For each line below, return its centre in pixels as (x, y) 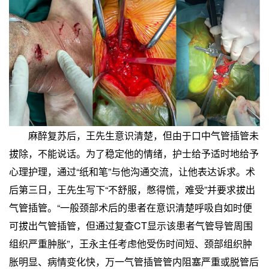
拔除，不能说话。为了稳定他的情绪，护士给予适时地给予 (134, 153)
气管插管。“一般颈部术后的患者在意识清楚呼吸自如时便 (131, 207)
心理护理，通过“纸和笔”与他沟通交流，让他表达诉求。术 (132, 171)
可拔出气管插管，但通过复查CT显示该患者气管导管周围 (131, 225)
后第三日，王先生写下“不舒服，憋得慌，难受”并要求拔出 (132, 189)
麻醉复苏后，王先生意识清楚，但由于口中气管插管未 (134, 135)
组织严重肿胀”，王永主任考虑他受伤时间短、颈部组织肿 (131, 243)
